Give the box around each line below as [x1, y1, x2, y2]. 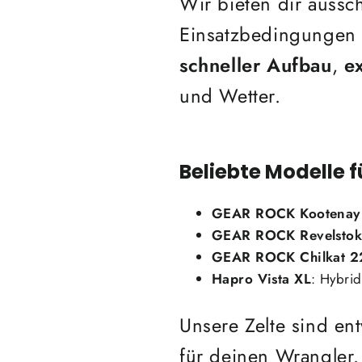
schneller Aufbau [179, 52, 332, 80]
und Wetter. [179, 82, 281, 111]
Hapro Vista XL [212, 268, 311, 288]
